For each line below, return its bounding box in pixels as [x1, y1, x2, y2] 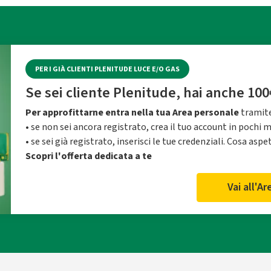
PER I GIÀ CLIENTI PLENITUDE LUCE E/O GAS [35, 64, 180, 74]
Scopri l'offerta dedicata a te [25, 149, 152, 163]
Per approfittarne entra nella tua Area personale [25, 106, 239, 119]
